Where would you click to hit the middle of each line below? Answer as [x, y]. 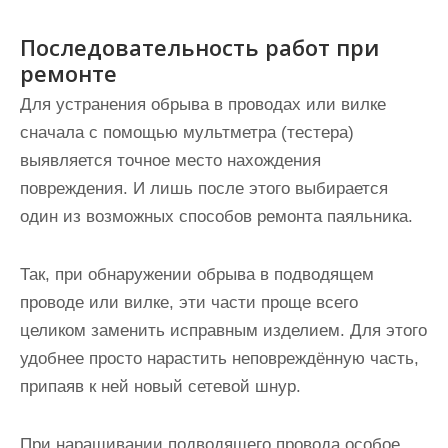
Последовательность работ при [199, 47]
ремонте [68, 73]
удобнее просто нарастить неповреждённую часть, [219, 358]
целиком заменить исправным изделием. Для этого [223, 330]
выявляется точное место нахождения [170, 160]
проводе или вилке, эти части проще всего [189, 302]
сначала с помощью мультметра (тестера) [187, 132]
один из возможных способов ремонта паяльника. [216, 216]
